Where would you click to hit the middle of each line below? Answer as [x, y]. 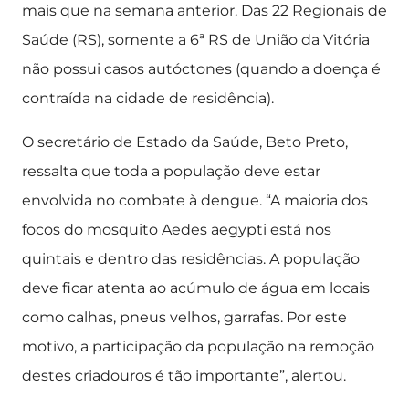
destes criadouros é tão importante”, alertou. [184, 376]
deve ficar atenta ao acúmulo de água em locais [196, 288]
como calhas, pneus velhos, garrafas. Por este [184, 317]
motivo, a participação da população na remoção [198, 346]
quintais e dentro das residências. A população [191, 259]
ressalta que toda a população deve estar [171, 171]
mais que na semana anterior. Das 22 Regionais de [204, 10]
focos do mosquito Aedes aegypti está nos [177, 230]
